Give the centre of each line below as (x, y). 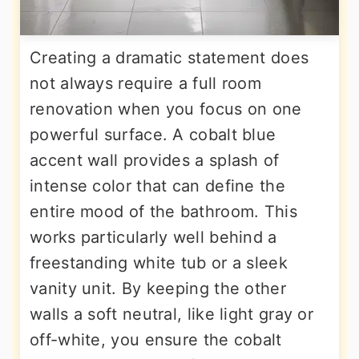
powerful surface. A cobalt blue (153, 135)
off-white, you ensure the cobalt (156, 340)
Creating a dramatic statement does (169, 58)
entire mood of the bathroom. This (163, 212)
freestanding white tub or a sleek (159, 263)
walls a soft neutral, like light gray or (171, 314)
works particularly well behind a (153, 237)
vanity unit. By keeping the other (158, 288)
